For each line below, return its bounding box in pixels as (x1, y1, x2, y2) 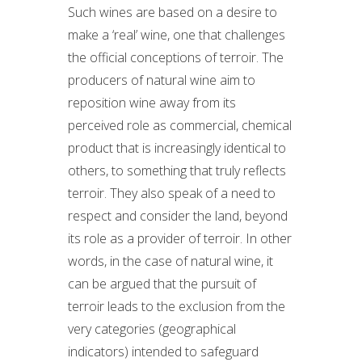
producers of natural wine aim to (68, 71, 255, 89)
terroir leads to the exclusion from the (68, 297, 285, 315)
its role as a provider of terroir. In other (68, 229, 292, 247)
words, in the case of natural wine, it (68, 252, 273, 270)
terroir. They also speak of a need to (68, 184, 276, 202)
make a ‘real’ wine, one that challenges (68, 26, 285, 44)
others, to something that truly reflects (68, 162, 286, 179)
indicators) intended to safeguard (68, 343, 259, 360)
